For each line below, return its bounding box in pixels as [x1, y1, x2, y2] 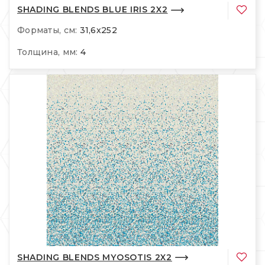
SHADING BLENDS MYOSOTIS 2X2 [17, 251, 172, 263]
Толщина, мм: [17, 46, 78, 57]
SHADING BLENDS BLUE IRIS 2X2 [17, 4, 168, 15]
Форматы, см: [17, 24, 77, 35]
